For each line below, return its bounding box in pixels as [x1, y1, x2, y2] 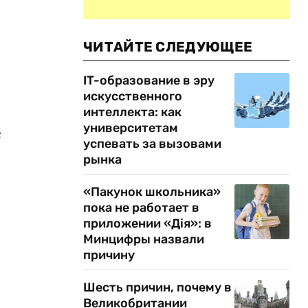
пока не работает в [83, 200, 199, 215]
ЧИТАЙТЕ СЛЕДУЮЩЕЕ [83, 38, 253, 55]
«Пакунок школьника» [83, 184, 221, 199]
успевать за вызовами [83, 136, 221, 151]
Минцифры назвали [83, 232, 204, 247]
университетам [83, 120, 178, 135]
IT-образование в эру [83, 73, 214, 88]
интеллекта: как [83, 104, 181, 120]
